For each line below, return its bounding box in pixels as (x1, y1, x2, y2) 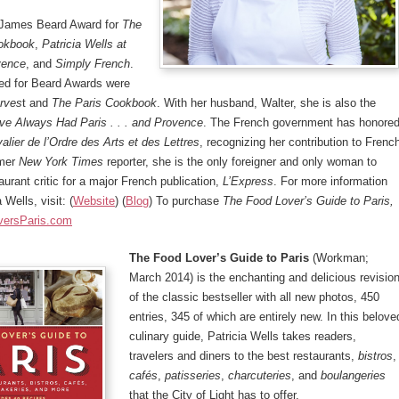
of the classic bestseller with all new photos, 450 (129, 290, 379, 304)
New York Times (19, 155, 103, 168)
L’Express (223, 175, 273, 188)
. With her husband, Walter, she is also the (157, 96, 376, 110)
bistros (358, 349, 393, 362)
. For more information (273, 175, 387, 188)
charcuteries (228, 369, 291, 382)
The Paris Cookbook (52, 96, 157, 110)
